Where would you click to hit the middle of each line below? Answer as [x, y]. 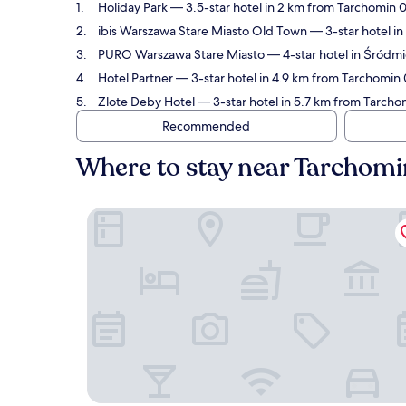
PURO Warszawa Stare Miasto [183, 54]
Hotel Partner [135, 78]
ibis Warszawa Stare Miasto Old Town [203, 31]
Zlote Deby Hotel [146, 101]
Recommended [206, 126]
